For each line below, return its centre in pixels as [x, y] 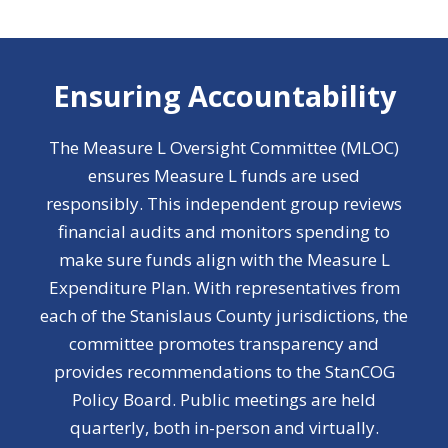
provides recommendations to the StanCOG [224, 371]
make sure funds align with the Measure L [224, 259]
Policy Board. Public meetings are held [224, 399]
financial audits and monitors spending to [224, 231]
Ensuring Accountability [224, 95]
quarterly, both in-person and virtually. [224, 427]
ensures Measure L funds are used [224, 175]
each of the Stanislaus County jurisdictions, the [224, 315]
